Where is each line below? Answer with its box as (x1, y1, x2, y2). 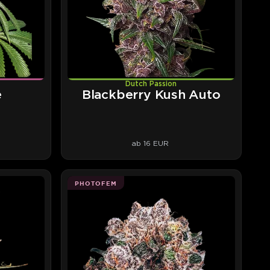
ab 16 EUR (131, 139, 169, 147)
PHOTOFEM (74, 179, 117, 187)
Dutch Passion (125, 80, 177, 87)
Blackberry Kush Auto (81, 89, 221, 101)
